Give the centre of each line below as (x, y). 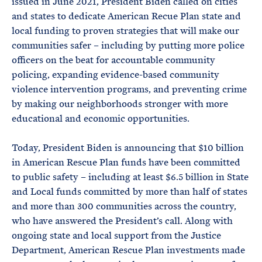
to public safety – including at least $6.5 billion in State (130, 177)
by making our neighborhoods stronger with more (120, 104)
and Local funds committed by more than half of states (130, 192)
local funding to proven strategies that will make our (125, 31)
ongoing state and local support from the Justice (116, 235)
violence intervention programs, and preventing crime (129, 89)
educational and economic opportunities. (101, 118)
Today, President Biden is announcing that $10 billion (128, 148)
